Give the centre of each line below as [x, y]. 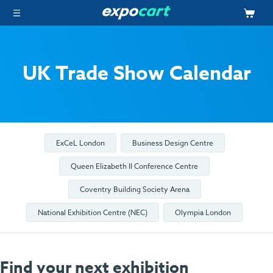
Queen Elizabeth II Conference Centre [135, 166]
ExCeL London [80, 143]
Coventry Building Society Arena [134, 189]
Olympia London [203, 213]
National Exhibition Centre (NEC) [93, 213]
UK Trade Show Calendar [136, 74]
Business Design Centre [172, 143]
